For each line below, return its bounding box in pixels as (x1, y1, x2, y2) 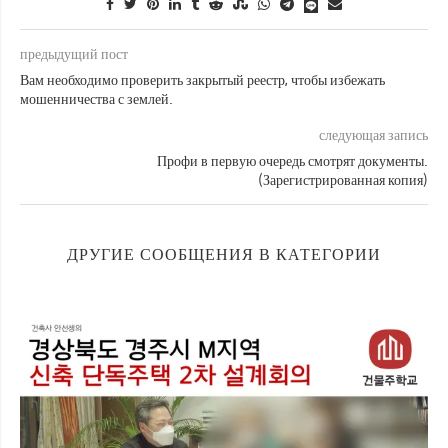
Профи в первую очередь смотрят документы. (157, 149, 428, 172)
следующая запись (319, 123, 428, 146)
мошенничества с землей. (20, 87, 173, 110)
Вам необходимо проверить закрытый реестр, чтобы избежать (20, 68, 385, 91)
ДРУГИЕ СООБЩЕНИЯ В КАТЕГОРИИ (67, 241, 381, 267)
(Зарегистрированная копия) (258, 168, 428, 191)
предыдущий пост (20, 42, 128, 65)
